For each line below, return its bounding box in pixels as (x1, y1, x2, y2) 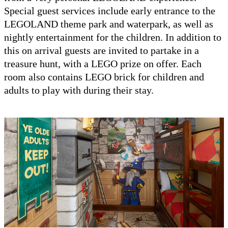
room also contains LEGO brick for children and (4, 71, 204, 82)
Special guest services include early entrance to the (4, 5, 215, 16)
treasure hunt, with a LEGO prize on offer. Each (4, 58, 202, 69)
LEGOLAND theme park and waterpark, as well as (4, 18, 213, 30)
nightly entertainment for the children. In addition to (4, 31, 221, 43)
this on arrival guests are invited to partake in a (4, 44, 199, 56)
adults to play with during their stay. (4, 84, 154, 96)
